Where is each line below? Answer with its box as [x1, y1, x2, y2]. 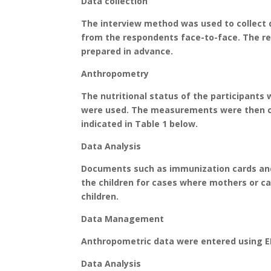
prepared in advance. [81, 45, 174, 57]
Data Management [81, 213, 165, 224]
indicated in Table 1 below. [81, 118, 198, 129]
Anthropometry [81, 68, 149, 79]
